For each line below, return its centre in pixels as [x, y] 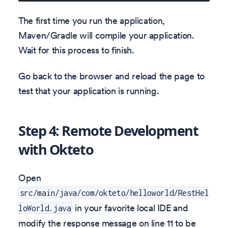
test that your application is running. [89, 91]
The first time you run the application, [92, 20]
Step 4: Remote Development [108, 131]
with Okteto [56, 150]
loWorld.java [45, 208]
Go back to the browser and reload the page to [111, 76]
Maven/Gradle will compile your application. [106, 35]
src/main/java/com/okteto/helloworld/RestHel [114, 193]
